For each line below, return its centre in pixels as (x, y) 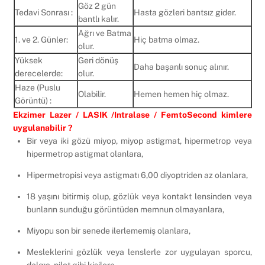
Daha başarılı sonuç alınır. (181, 67)
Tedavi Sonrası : (43, 12)
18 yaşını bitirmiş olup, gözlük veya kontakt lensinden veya (139, 196)
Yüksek (28, 60)
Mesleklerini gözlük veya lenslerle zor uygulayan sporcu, (139, 252)
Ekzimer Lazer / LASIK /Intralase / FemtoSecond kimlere (132, 114)
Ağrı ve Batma (104, 33)
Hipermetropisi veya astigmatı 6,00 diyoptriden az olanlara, (137, 175)
